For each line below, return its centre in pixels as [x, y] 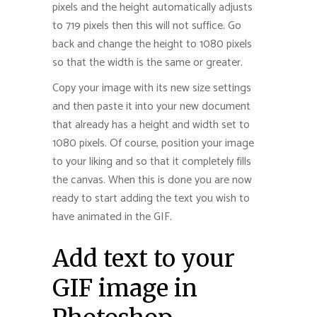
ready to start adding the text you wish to [151, 198]
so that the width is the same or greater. [148, 62]
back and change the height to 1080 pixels [152, 44]
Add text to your [144, 258]
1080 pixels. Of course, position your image [153, 143]
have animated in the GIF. [112, 217]
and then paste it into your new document [151, 106]
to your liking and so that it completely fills [152, 161]
